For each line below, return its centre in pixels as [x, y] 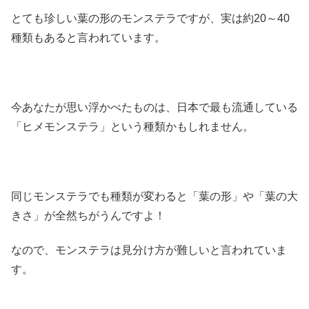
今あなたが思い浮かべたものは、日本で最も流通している [154, 107]
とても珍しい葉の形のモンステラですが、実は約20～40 [150, 18]
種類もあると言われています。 [88, 37]
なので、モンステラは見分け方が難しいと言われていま [149, 250]
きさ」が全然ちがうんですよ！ [88, 215]
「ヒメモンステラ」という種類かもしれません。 [132, 126]
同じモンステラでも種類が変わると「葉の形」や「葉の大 [154, 196]
